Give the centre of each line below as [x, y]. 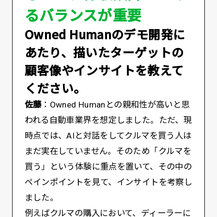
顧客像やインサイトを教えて [104, 70]
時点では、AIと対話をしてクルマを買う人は [108, 136]
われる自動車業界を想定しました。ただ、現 [108, 120]
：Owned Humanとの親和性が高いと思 [116, 105]
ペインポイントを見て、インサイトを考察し [108, 182]
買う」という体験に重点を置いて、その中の [108, 167]
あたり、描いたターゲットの [104, 52]
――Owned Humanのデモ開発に [105, 34]
